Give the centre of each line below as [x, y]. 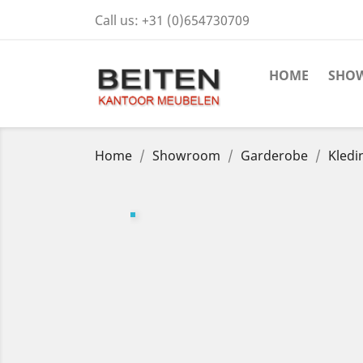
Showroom [186, 156]
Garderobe [274, 156]
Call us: [118, 20]
